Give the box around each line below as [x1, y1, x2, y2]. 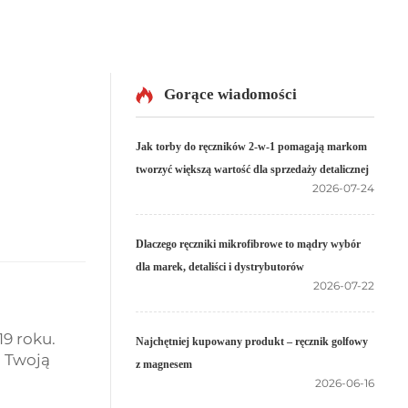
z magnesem [136, 358, 192, 371]
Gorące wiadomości [164, 86, 297, 103]
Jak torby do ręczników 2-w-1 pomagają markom [136, 140, 367, 153]
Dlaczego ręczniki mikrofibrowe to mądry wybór [136, 238, 361, 250]
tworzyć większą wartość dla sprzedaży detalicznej [136, 163, 369, 176]
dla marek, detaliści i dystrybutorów [136, 260, 304, 273]
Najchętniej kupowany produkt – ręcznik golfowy [136, 335, 368, 348]
